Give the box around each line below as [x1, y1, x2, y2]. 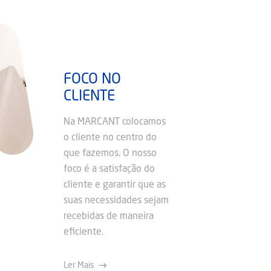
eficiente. [64, 227, 103, 237]
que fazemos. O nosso [64, 149, 157, 158]
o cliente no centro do [64, 133, 157, 143]
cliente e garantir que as [64, 180, 166, 190]
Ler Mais [64, 261, 94, 270]
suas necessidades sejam [64, 196, 169, 206]
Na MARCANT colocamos [64, 117, 166, 127]
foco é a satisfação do [64, 165, 155, 174]
